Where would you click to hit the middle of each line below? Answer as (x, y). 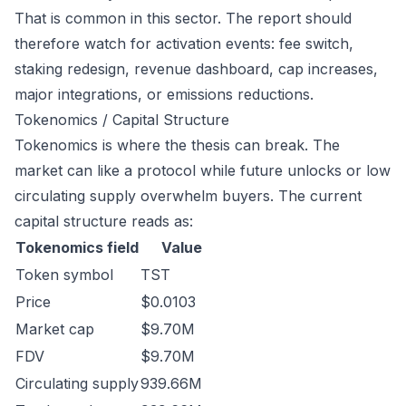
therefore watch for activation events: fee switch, (184, 43)
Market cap (55, 329)
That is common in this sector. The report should (183, 18)
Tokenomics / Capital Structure (122, 120)
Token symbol (64, 275)
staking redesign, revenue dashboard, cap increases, (196, 69)
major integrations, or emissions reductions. (164, 94)
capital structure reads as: (104, 221)
